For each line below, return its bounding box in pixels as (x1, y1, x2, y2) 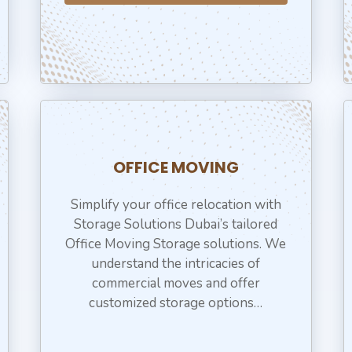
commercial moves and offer (91, 274, 260, 292)
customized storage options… (89, 294, 263, 312)
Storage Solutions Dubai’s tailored (74, 215, 278, 233)
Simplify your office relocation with (70, 196, 281, 214)
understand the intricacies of (91, 255, 261, 273)
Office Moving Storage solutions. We (65, 235, 287, 253)
